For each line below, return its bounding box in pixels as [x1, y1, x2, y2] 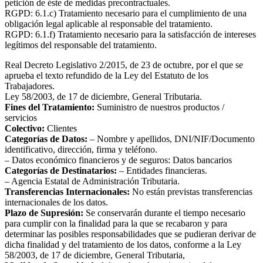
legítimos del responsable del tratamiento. [5, 40, 157, 50]
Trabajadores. [5, 81, 55, 92]
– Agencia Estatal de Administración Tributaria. [5, 176, 180, 187]
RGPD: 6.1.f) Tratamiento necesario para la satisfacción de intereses [5, 29, 256, 40]
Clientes [45, 123, 77, 134]
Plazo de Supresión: [5, 208, 83, 218]
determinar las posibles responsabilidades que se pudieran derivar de [5, 229, 256, 240]
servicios [5, 113, 37, 123]
